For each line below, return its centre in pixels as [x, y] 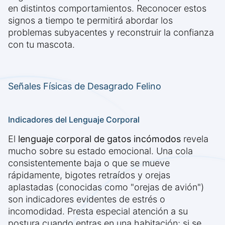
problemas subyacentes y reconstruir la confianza [111, 33]
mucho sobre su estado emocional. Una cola [100, 151]
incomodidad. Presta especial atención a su [98, 211]
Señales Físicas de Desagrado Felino [85, 86]
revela [195, 139]
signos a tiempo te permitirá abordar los [90, 21]
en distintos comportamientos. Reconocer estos [107, 9]
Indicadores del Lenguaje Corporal [74, 120]
